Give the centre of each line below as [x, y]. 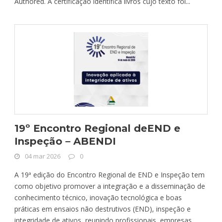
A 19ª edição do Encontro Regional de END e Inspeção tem [110, 174]
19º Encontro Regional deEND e [97, 128]
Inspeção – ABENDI [65, 141]
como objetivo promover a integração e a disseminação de [110, 186]
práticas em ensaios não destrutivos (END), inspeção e [103, 209]
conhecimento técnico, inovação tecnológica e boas [98, 197]
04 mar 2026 [43, 156]
